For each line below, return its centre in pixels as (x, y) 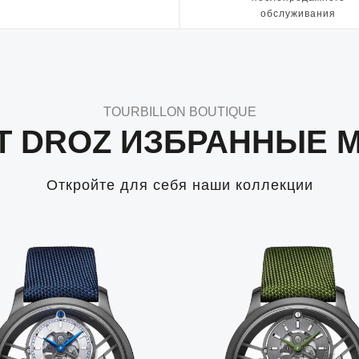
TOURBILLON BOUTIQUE (179, 112)
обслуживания (298, 14)
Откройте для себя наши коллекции (179, 185)
